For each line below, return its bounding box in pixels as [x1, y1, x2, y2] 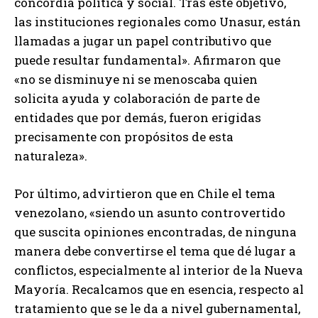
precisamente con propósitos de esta [14, 128, 234, 146]
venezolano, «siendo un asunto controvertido [14, 204, 285, 221]
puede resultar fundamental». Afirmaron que [14, 52, 280, 69]
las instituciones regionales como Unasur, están [14, 13, 301, 31]
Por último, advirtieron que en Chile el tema [14, 185, 275, 202]
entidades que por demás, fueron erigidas [14, 109, 261, 126]
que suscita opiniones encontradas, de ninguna [14, 224, 297, 241]
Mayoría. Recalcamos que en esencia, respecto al [14, 281, 304, 298]
